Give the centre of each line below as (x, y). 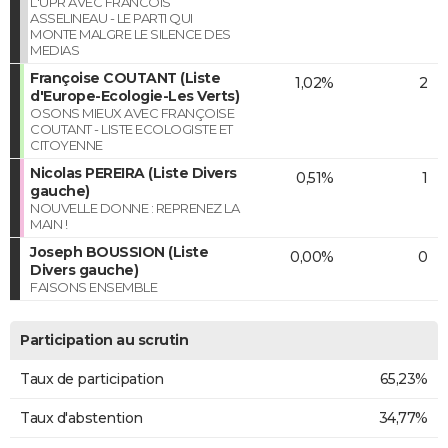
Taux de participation (92, 378)
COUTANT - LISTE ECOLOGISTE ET (131, 128)
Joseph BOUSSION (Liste (119, 251)
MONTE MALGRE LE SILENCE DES (130, 33)
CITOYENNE (66, 144)
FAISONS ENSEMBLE (93, 286)
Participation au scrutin (104, 339)
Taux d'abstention (81, 417)
